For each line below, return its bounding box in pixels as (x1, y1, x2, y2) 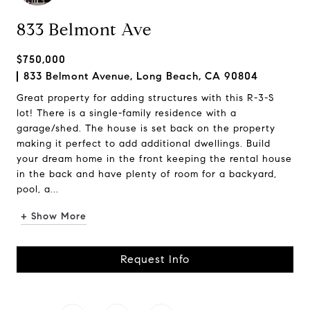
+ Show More (21, 210, 86, 222)
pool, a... (17, 183, 59, 195)
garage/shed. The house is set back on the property (17, 122, 275, 134)
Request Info (120, 253, 190, 266)
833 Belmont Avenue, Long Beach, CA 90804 (24, 70, 258, 82)
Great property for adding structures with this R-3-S (17, 92, 274, 104)
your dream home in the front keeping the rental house (17, 153, 292, 165)
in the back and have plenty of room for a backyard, (17, 168, 277, 180)
